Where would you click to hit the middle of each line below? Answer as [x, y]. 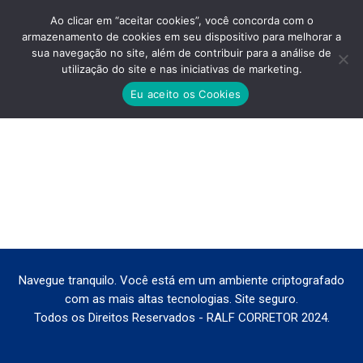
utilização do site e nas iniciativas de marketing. [181, 69]
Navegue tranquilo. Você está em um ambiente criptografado [181, 280]
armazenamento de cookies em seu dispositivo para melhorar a [181, 36]
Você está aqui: [223, 107]
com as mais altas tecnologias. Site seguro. [181, 299]
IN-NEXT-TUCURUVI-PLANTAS [181, 83]
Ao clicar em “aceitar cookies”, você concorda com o [181, 20]
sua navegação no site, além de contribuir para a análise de [181, 53]
